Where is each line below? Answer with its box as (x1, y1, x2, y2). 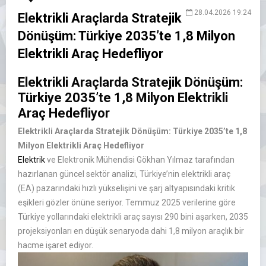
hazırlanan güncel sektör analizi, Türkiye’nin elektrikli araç (18, 169, 230, 179)
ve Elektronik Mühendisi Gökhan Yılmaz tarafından (45, 155, 235, 164)
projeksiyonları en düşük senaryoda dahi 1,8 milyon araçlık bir (18, 226, 244, 236)
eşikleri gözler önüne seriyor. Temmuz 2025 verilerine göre (18, 198, 236, 207)
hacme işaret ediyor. (18, 240, 93, 250)
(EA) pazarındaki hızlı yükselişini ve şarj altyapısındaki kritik (18, 183, 235, 193)
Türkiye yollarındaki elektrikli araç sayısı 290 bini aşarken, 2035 (18, 212, 248, 221)
